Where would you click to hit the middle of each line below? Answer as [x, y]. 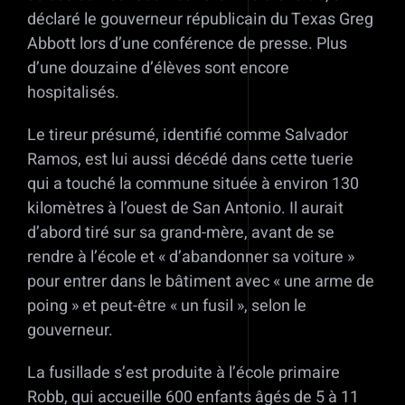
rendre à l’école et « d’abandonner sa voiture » [191, 258]
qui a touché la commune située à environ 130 [193, 184]
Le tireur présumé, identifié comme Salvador [188, 136]
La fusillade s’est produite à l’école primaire [184, 373]
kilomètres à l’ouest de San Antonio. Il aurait [185, 209]
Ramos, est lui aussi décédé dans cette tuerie [190, 160]
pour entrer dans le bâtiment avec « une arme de [201, 282]
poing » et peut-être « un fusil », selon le [167, 306]
